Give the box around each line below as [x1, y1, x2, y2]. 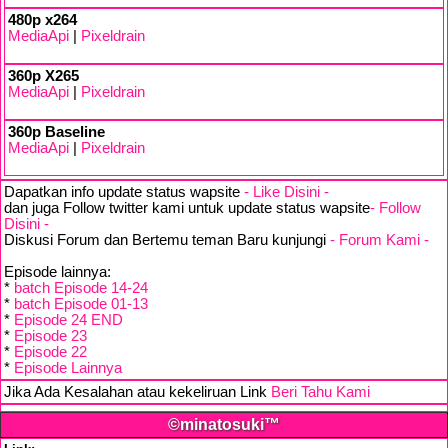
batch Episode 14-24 [14, 280, 148, 296]
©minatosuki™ [168, 416, 280, 433]
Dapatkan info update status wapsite [4, 184, 244, 200]
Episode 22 [14, 344, 87, 360]
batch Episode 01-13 [14, 296, 148, 312]
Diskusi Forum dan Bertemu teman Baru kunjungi [4, 232, 330, 248]
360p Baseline [8, 124, 105, 140]
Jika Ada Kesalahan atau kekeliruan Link [4, 384, 271, 400]
